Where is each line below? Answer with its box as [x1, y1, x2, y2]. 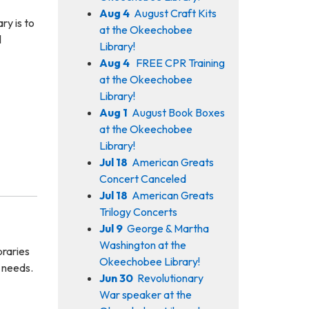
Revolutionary [137, 270, 203, 285]
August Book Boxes [131, 105, 225, 119]
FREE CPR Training [133, 55, 225, 70]
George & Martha [126, 221, 209, 235]
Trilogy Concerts [99, 204, 177, 219]
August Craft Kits [133, 6, 217, 20]
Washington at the [99, 237, 186, 252]
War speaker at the [99, 287, 192, 301]
